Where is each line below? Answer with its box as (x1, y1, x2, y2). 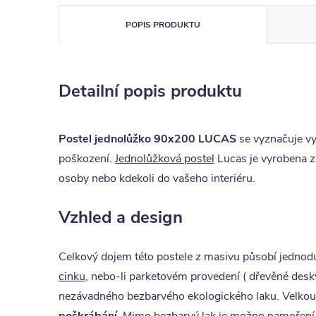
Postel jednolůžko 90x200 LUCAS (59, 131, 236, 147)
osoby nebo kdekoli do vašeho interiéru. (59, 171, 255, 186)
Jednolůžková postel (115, 151, 214, 166)
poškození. (59, 151, 115, 166)
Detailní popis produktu (59, 80, 242, 102)
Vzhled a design (59, 206, 183, 229)
